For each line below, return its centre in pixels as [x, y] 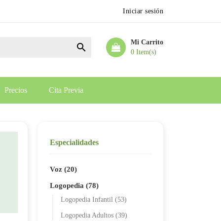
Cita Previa [66, 90]
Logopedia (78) [74, 185]
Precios [16, 90]
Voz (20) [63, 169]
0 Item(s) [144, 52]
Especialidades [74, 142]
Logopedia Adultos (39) [94, 215]
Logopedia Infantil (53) [94, 200]
